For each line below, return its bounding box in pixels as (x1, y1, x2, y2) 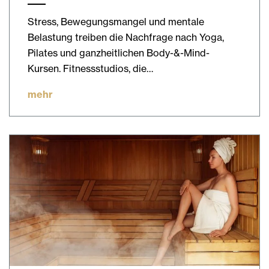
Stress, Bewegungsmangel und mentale (28, 15, 204, 28)
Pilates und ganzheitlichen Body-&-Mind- (28, 46, 210, 59)
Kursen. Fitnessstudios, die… (28, 62, 153, 74)
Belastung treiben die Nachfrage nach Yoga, (28, 31, 224, 43)
